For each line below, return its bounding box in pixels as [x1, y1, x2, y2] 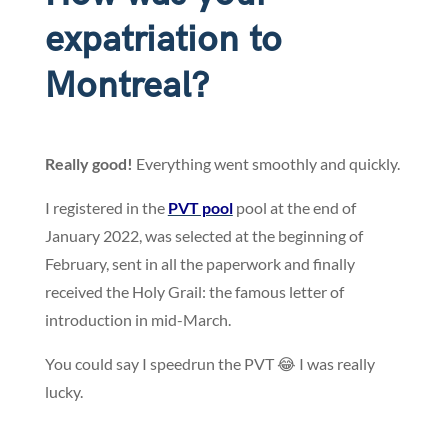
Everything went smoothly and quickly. [132, 154, 400, 174]
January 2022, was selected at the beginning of [44, 226, 363, 246]
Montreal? [44, 65, 209, 109]
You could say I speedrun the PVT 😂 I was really [44, 354, 375, 374]
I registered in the [44, 198, 168, 218]
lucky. [44, 382, 83, 402]
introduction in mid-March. [44, 310, 231, 330]
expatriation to [44, 19, 282, 63]
